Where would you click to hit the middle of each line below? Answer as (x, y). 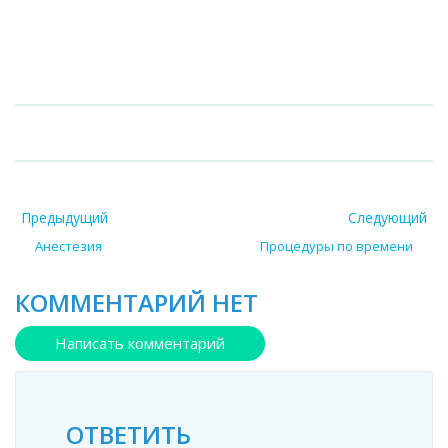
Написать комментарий (140, 343)
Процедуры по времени (336, 246)
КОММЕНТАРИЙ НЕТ (136, 303)
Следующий (387, 218)
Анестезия (68, 246)
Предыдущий (64, 218)
